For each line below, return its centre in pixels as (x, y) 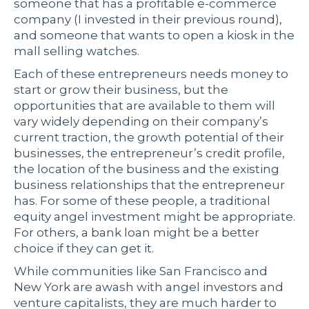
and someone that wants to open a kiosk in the (154, 36)
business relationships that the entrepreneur (149, 185)
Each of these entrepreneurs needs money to (151, 74)
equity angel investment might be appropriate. (154, 217)
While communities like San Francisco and (141, 271)
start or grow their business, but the (121, 90)
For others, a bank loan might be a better (137, 233)
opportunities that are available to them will (144, 106)
